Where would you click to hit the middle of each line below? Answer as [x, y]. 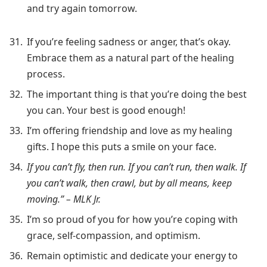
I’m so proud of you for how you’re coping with [132, 220]
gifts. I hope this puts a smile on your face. [122, 147]
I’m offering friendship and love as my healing [130, 131]
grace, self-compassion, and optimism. [114, 236]
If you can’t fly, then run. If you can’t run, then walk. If [136, 167]
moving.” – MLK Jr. [64, 199]
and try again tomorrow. [82, 9]
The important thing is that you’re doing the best [137, 94]
